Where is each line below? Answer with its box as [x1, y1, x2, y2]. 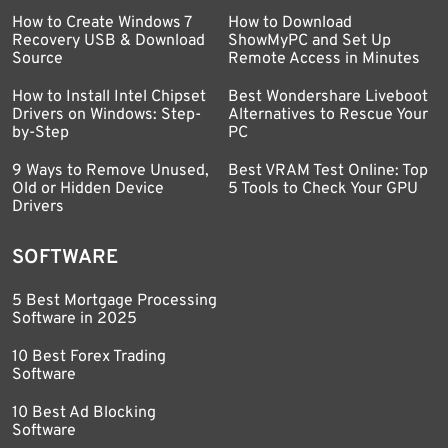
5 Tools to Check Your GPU [228, 179, 419, 199]
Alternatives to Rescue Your [228, 105, 429, 125]
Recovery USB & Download [12, 31, 205, 51]
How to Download [228, 13, 353, 33]
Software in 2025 [12, 309, 137, 329]
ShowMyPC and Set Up [228, 31, 392, 51]
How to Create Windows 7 [12, 13, 191, 33]
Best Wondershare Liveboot [228, 87, 429, 107]
